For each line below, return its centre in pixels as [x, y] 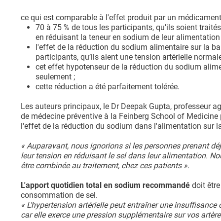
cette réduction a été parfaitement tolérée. [108, 87]
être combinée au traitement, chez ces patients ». [105, 166]
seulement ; [55, 77]
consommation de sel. [59, 195]
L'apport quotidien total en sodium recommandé [105, 185]
